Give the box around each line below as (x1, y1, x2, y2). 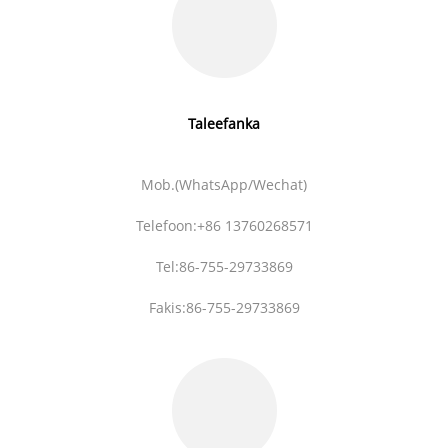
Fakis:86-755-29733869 (148, 297, 300, 317)
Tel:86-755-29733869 (155, 256, 293, 276)
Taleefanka (188, 113, 260, 133)
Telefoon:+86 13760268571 (135, 215, 313, 235)
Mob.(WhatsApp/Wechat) (141, 174, 307, 194)
